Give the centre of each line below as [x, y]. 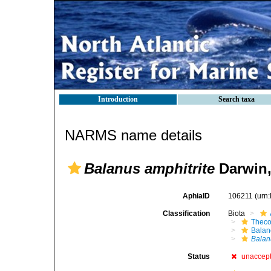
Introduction [118, 99]
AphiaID [197, 196]
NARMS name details [133, 135]
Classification [187, 214]
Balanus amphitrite [149, 168]
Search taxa [237, 99]
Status [199, 256]
